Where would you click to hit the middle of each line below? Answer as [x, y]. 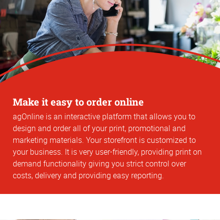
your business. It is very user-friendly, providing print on [107, 152]
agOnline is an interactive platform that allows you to [104, 117]
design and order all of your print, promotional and [99, 128]
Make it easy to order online [78, 101]
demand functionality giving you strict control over [99, 164]
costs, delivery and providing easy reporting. [88, 176]
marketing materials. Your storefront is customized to [104, 140]
